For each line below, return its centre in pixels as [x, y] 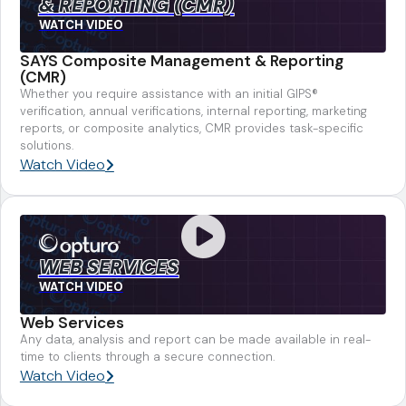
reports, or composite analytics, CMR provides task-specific [191, 128]
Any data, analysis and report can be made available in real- [195, 339]
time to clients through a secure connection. [147, 356]
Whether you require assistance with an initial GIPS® [169, 93]
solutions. [46, 145]
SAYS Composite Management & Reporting [181, 60]
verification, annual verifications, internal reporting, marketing [193, 111]
